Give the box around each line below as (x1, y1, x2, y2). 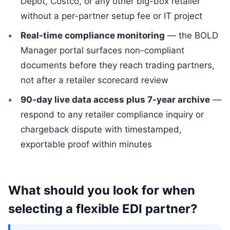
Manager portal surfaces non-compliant (20, 45, 184, 55)
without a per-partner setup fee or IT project (20, 10, 202, 21)
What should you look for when (8, 182, 195, 198)
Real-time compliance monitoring (20, 30, 165, 41)
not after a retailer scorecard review (20, 74, 168, 85)
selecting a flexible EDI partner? (8, 201, 197, 216)
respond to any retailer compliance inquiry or (20, 109, 204, 120)
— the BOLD (164, 30, 218, 41)
